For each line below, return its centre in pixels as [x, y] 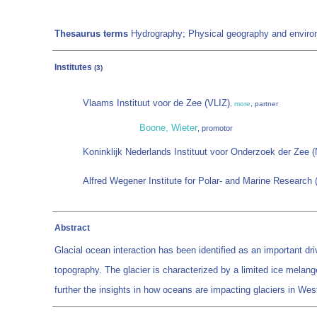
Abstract [72, 228]
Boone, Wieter [168, 128]
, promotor [215, 128]
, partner [264, 104]
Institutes [74, 67]
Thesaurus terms [91, 34]
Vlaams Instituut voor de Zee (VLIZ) [156, 103]
